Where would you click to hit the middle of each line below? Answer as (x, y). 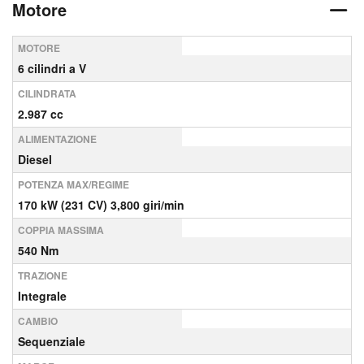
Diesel (35, 159)
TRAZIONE (43, 275)
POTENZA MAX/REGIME (74, 184)
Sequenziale (52, 341)
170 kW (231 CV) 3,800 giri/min (101, 205)
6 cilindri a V (52, 68)
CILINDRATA (47, 93)
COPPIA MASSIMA (61, 230)
